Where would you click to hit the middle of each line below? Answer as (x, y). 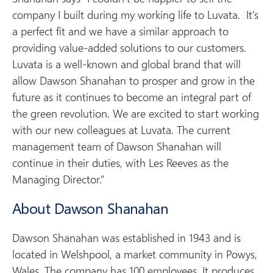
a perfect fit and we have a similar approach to (120, 30)
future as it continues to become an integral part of (132, 96)
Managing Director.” (58, 179)
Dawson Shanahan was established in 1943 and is (126, 237)
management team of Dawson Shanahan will (117, 146)
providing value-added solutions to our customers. (131, 47)
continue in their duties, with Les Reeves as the (120, 162)
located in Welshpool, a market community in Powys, (135, 253)
